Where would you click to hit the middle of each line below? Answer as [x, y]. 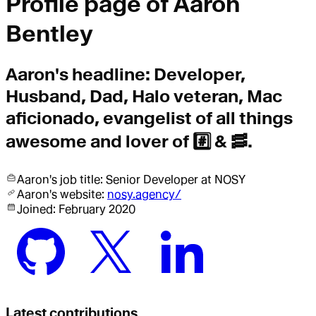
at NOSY [222, 180]
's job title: [76, 180]
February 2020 [97, 209]
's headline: [103, 75]
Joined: [36, 209]
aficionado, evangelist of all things [149, 119]
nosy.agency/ [144, 195]
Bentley [49, 33]
